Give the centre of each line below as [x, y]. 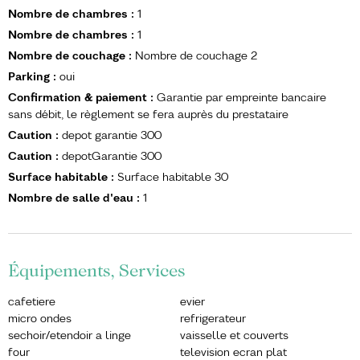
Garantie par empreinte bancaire [241, 97]
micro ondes [40, 318]
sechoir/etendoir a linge [70, 335]
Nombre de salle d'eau [72, 198]
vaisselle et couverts [234, 335]
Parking [31, 76]
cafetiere [32, 301]
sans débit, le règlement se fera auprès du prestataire [148, 114]
